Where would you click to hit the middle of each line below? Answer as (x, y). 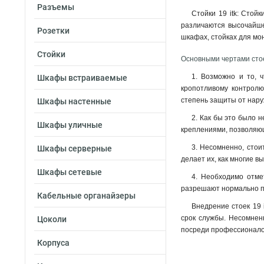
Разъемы (56, 7)
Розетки (53, 31)
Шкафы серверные (75, 148)
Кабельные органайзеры (86, 196)
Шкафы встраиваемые (82, 78)
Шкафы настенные (74, 101)
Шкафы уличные (70, 125)
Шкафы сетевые (70, 172)
